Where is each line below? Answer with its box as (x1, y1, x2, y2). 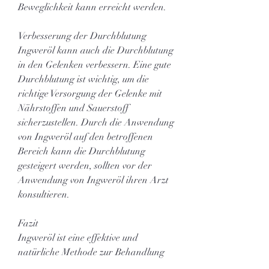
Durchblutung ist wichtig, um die (18, 73, 149, 85)
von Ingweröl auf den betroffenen (18, 130, 153, 143)
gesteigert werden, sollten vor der (18, 159, 152, 172)
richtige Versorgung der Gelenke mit (18, 87, 162, 100)
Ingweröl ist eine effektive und (18, 231, 138, 244)
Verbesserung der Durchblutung (18, 29, 147, 42)
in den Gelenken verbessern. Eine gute (18, 58, 171, 71)
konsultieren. (18, 188, 70, 201)
